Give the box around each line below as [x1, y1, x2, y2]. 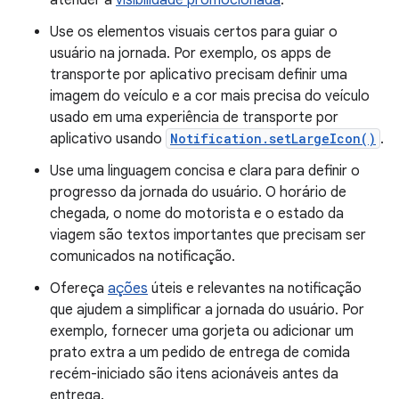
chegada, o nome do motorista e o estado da [50, 204, 344, 223]
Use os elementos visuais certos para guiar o [50, 22, 338, 41]
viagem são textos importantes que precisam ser [50, 225, 366, 244]
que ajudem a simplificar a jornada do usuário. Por [50, 300, 364, 319]
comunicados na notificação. [50, 247, 235, 265]
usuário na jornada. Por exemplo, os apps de [50, 44, 331, 62]
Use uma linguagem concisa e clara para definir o [50, 161, 360, 180]
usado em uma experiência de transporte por [50, 108, 338, 126]
